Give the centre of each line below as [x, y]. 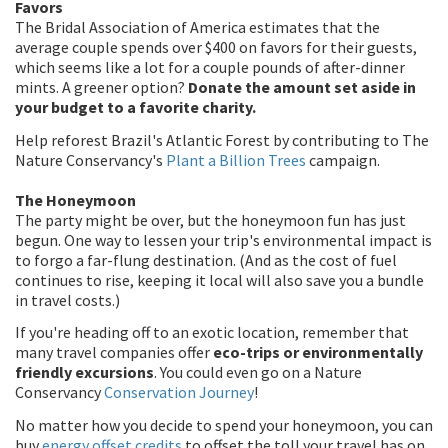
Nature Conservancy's [90, 159]
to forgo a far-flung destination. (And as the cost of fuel [206, 259]
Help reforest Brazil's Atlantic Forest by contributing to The [222, 139]
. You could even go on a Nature [258, 372]
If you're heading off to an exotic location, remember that [212, 332]
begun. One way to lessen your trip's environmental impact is [223, 239]
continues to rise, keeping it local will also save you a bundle [219, 279]
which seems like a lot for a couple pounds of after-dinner [210, 67]
